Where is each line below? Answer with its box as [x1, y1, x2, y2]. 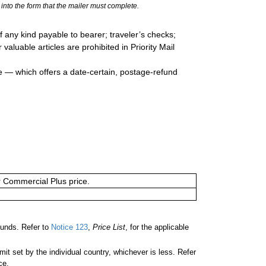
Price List [93, 223, 125, 232]
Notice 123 [49, 223, 88, 232]
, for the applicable [125, 223, 189, 232]
